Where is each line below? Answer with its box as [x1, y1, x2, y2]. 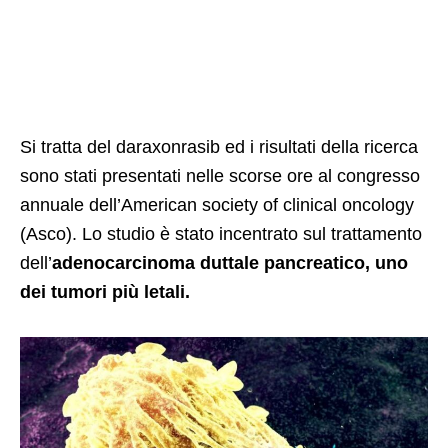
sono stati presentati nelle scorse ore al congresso [20, 166, 420, 186]
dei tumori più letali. [20, 282, 190, 302]
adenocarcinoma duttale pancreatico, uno [52, 253, 408, 273]
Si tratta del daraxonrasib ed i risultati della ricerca [20, 137, 418, 157]
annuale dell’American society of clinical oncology [20, 195, 414, 215]
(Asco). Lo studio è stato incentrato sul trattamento [20, 224, 422, 244]
